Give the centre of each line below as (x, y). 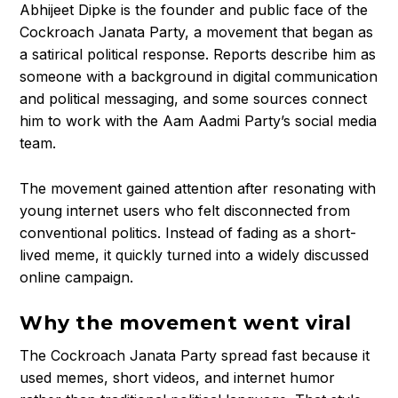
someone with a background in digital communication (199, 77)
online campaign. (77, 277)
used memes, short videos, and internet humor (178, 378)
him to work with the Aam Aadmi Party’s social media (199, 121)
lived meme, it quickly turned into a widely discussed (195, 255)
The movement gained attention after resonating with (198, 188)
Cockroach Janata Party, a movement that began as (197, 32)
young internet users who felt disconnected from (185, 210)
